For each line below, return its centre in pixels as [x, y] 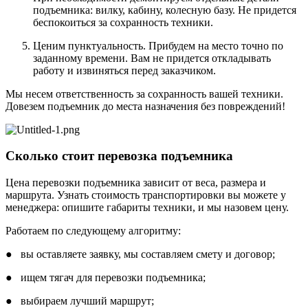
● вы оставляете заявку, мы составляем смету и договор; [140, 254]
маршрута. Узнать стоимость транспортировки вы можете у [146, 195]
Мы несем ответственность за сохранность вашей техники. [144, 93]
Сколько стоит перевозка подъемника [119, 156]
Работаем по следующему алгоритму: [93, 231]
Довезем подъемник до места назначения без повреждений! [145, 106]
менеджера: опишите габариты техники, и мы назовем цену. [147, 208]
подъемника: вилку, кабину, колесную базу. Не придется [165, 10]
